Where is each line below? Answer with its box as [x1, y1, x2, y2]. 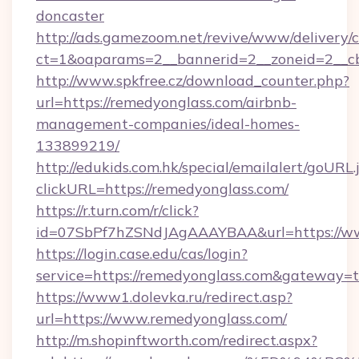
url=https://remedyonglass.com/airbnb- [36, 93, 296, 111]
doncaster [36, 6, 104, 25]
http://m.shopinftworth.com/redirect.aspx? [36, 331, 317, 349]
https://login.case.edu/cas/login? [36, 244, 248, 263]
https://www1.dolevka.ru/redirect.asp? [36, 288, 292, 306]
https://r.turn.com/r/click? [36, 201, 199, 220]
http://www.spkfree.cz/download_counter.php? [36, 71, 349, 90]
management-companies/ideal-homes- [36, 115, 300, 133]
